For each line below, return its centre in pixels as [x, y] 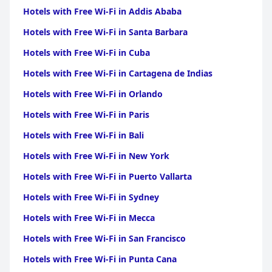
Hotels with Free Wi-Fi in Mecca [89, 218]
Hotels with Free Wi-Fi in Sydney [91, 197]
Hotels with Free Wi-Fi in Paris [86, 114]
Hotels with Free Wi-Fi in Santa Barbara [105, 32]
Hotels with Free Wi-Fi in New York [96, 156]
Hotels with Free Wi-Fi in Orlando [93, 94]
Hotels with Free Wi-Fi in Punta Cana [100, 259]
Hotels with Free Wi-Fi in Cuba [87, 53]
